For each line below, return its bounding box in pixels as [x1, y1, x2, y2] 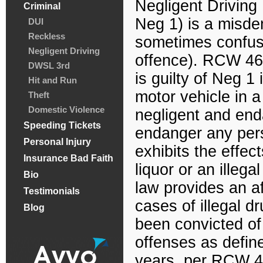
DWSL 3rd [28, 60, 70, 70]
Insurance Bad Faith [23, 153, 113, 163]
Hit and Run [28, 75, 77, 85]
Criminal [23, 1, 60, 11]
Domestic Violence [28, 104, 104, 114]
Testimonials [23, 186, 80, 196]
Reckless [28, 31, 65, 41]
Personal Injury [23, 137, 91, 147]
